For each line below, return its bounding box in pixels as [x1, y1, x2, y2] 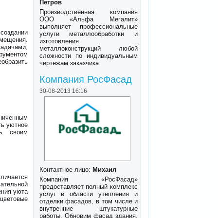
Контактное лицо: [39, 166, 92, 174]
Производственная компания [39, 8, 138, 16]
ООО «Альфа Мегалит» [39, 15, 138, 23]
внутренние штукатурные [39, 205, 138, 213]
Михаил [92, 166, 116, 174]
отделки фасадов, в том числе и [39, 198, 138, 205]
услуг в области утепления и [39, 190, 138, 198]
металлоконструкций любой [39, 44, 138, 52]
